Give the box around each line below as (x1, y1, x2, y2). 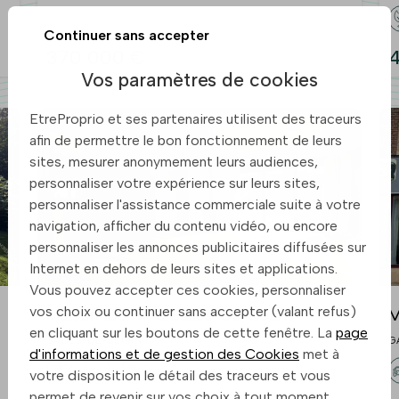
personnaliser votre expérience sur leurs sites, (29, 175, 320, 192)
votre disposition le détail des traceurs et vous (29, 367, 330, 385)
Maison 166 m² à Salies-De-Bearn (45, 305, 293, 326)
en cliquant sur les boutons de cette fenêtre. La (29, 324, 336, 342)
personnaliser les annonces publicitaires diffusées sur (29, 239, 366, 256)
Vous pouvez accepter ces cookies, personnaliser (29, 281, 346, 299)
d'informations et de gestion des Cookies (29, 346, 299, 363)
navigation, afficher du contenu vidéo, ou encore (29, 217, 338, 235)
